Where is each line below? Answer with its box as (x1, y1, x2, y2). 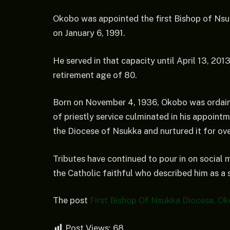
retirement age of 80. (53, 69, 137, 80)
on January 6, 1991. (53, 27, 125, 38)
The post (53, 195, 90, 206)
